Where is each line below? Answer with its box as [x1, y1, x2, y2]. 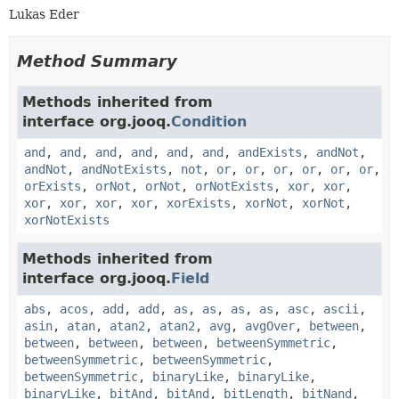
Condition [171, 112, 247, 130]
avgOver [245, 318, 295, 333]
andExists [238, 144, 302, 159]
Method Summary [17, 51, 177, 70]
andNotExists [81, 161, 167, 176]
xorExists [167, 195, 231, 210]
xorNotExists [24, 212, 110, 227]
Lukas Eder [9, 6, 79, 21]
